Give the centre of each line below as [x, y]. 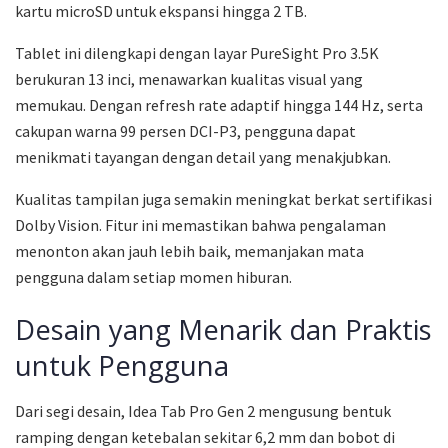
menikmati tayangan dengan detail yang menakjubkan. [203, 156]
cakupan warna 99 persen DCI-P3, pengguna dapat [185, 130]
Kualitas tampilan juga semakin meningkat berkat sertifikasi [223, 198]
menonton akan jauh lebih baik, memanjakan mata [189, 250]
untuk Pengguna [122, 366]
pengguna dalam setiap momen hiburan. [153, 276]
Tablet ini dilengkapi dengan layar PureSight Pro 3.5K [197, 52]
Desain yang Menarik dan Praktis [223, 330]
